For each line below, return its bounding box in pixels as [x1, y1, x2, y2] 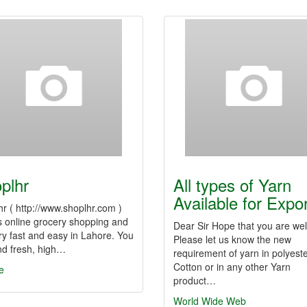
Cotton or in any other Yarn [173, 260, 291, 273]
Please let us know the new [173, 232, 291, 246]
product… [173, 273, 216, 287]
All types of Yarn [173, 173, 291, 197]
